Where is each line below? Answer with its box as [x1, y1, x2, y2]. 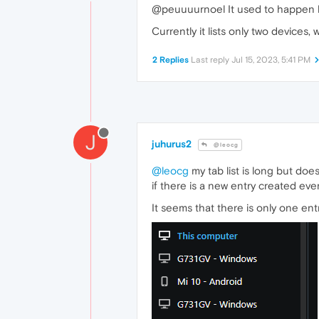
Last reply [191, 55, 231, 66]
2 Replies [152, 55, 189, 66]
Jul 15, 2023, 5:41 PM [231, 55, 310, 66]
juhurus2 [152, 138, 192, 150]
